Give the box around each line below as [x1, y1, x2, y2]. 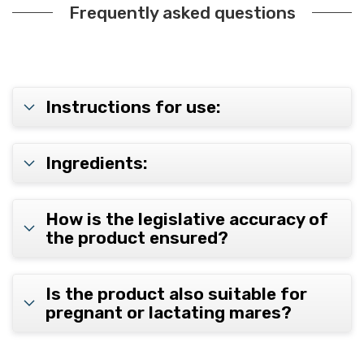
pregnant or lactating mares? [45, 302, 292, 323]
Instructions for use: [45, 97, 221, 118]
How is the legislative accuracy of [45, 209, 328, 230]
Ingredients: [45, 153, 148, 174]
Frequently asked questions [68, 2, 296, 23]
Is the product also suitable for [45, 284, 307, 305]
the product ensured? [45, 227, 228, 249]
